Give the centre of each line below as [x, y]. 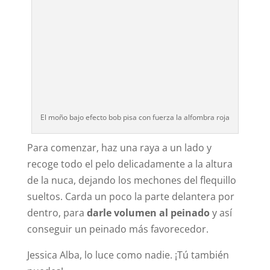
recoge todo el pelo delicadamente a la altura [130, 164]
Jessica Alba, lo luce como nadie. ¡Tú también [128, 255]
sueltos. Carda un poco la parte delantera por [130, 197]
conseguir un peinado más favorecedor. [118, 229]
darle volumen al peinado [148, 213]
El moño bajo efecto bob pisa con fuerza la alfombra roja [135, 118]
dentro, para [57, 213]
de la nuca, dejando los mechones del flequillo [131, 181]
